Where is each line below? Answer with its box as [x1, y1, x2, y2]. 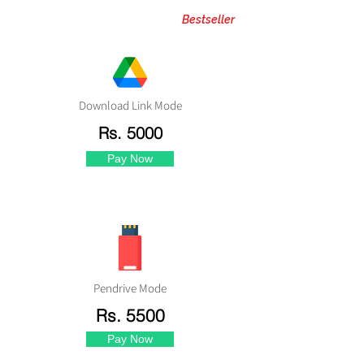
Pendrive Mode [93, 280, 167, 296]
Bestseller [177, 13, 237, 26]
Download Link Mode [78, 97, 182, 113]
